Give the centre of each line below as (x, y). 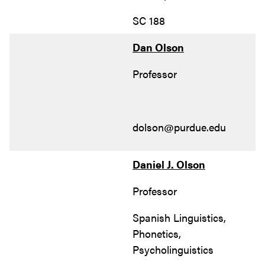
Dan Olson (158, 47)
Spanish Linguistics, (179, 217)
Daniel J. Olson (169, 164)
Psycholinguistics (173, 249)
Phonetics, (157, 233)
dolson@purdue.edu (179, 127)
